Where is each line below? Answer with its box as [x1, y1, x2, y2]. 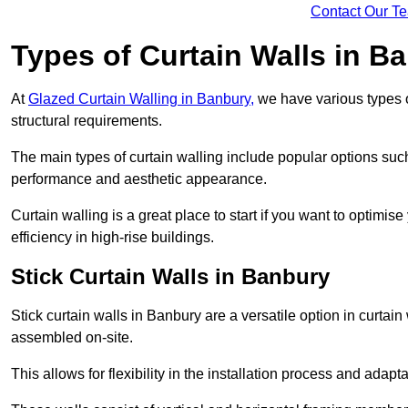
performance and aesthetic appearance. [11, 171, 267, 188]
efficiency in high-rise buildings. [11, 229, 214, 246]
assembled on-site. [11, 330, 133, 346]
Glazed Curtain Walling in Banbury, [28, 91, 254, 107]
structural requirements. [11, 113, 162, 129]
